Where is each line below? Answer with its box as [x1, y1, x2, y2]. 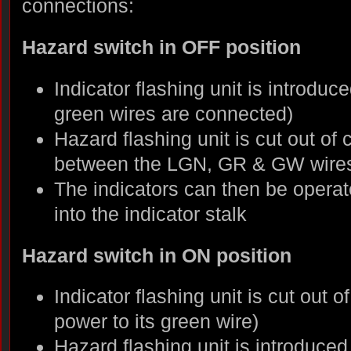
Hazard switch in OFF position [22, 35, 301, 58]
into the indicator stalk [53, 202, 247, 225]
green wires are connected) [53, 102, 293, 125]
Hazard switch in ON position [22, 244, 291, 266]
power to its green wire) [53, 310, 259, 333]
